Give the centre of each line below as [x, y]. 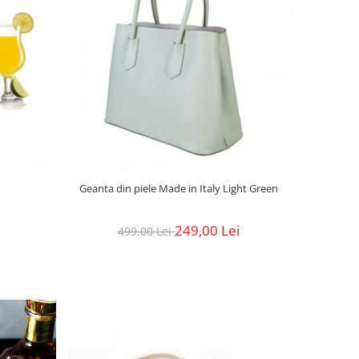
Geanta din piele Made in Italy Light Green [178, 188]
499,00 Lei [146, 231]
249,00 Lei [207, 230]
